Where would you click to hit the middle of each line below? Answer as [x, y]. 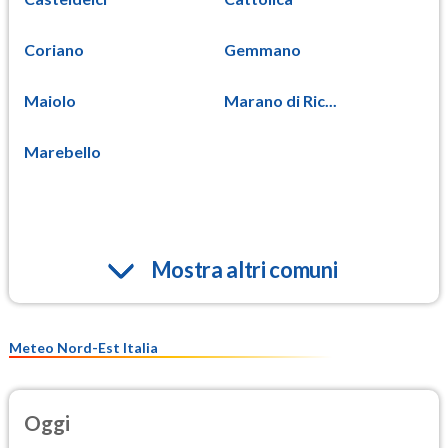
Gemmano [262, 50]
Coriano [54, 50]
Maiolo [50, 101]
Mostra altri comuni [244, 270]
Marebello [62, 152]
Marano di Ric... [280, 101]
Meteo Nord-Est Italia [83, 348]
